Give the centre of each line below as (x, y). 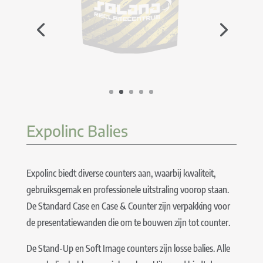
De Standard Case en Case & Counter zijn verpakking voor (128, 206)
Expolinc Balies (77, 130)
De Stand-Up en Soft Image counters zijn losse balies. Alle (128, 248)
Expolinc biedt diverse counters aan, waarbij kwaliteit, (121, 173)
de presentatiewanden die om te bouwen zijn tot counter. (128, 222)
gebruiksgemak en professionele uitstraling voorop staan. (127, 189)
